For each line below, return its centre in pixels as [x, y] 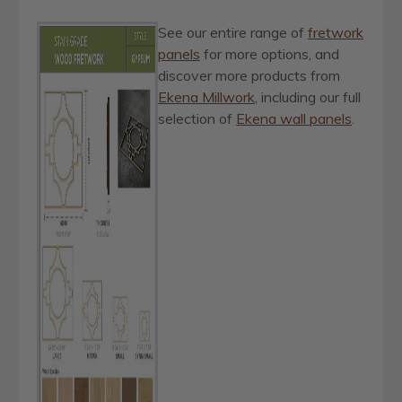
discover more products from [249, 76]
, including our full [308, 97]
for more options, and [270, 54]
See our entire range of [233, 33]
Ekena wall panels [294, 119]
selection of [197, 119]
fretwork [336, 33]
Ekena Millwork [206, 97]
